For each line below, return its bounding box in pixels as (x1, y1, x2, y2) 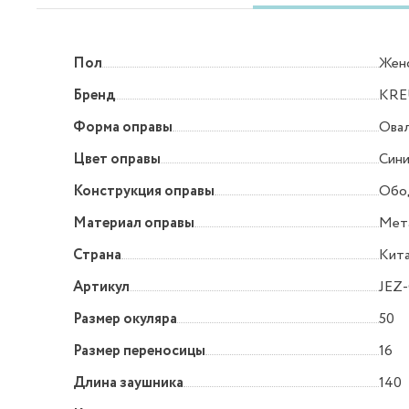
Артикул (73, 277, 130, 299)
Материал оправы (73, 213, 194, 235)
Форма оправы (73, 117, 173, 139)
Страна (73, 245, 121, 267)
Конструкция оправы (73, 181, 215, 203)
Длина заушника (73, 372, 184, 394)
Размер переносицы (73, 341, 205, 362)
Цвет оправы (73, 149, 161, 171)
